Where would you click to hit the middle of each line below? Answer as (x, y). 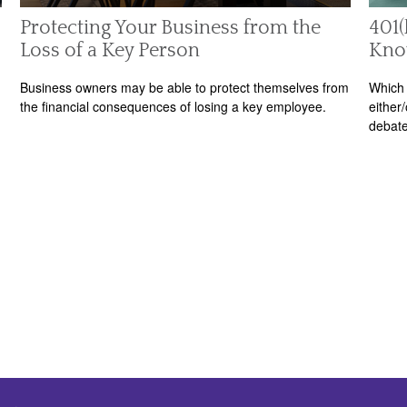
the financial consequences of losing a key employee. (174, 107)
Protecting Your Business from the (171, 27)
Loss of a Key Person (110, 50)
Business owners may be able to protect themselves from (185, 88)
